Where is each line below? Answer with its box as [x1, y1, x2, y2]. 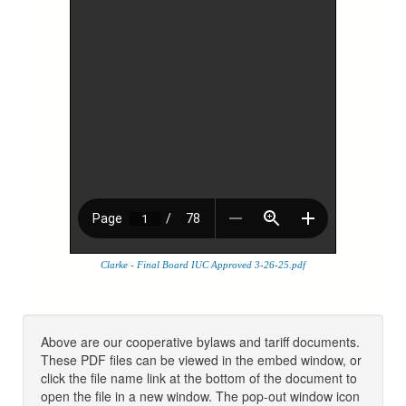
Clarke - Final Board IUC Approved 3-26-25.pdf [101, 258, 305, 270]
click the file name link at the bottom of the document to [41, 368, 357, 387]
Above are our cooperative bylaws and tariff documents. [41, 332, 360, 351]
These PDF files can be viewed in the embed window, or [41, 350, 362, 369]
